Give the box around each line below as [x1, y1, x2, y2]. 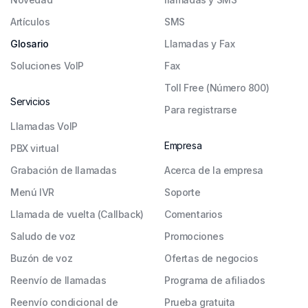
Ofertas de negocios [164, 252, 258, 264]
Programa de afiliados [164, 274, 265, 286]
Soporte [164, 186, 201, 198]
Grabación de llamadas [10, 164, 117, 176]
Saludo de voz [10, 230, 76, 242]
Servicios [10, 95, 50, 107]
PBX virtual [10, 142, 59, 154]
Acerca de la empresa [164, 164, 263, 176]
